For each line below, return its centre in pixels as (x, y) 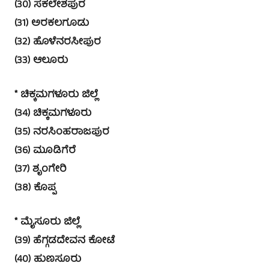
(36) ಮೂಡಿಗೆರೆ (45, 151)
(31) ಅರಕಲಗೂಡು (52, 23)
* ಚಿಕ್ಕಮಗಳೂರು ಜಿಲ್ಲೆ (56, 95)
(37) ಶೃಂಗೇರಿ (41, 169)
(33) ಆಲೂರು (41, 61)
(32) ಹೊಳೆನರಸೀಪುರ (58, 42)
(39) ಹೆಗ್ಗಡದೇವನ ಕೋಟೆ (65, 241)
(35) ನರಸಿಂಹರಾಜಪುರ (62, 132)
